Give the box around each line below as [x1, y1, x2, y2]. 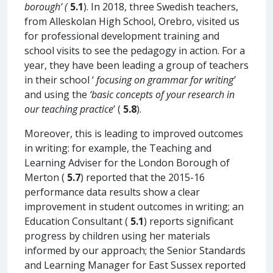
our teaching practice [24, 102, 113, 116]
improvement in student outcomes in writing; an [24, 199, 244, 213]
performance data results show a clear [24, 185, 200, 199]
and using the [24, 87, 90, 101]
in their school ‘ [24, 73, 96, 87]
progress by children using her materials [24, 229, 210, 243]
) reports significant [144, 214, 233, 228]
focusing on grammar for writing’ [96, 73, 235, 87]
